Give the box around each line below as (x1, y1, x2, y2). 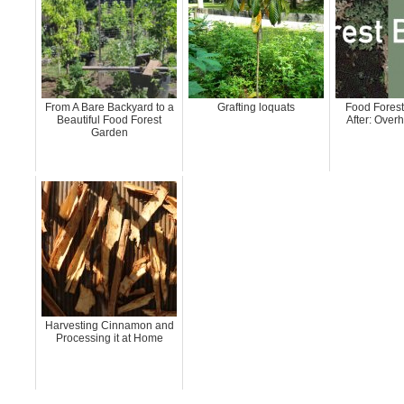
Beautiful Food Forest (57, 114, 162, 126)
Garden (90, 126, 128, 139)
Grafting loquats (217, 101, 296, 114)
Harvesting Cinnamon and (44, 319, 174, 332)
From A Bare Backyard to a (44, 101, 174, 114)
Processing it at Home (55, 332, 163, 344)
